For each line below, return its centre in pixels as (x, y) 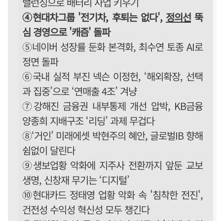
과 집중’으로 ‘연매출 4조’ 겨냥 (79, 91)
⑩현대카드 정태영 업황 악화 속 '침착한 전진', (112, 195)
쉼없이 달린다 (49, 150)
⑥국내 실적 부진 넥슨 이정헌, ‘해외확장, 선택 (112, 76)
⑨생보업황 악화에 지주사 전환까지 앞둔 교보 (112, 165)
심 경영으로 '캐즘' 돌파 (66, 32)
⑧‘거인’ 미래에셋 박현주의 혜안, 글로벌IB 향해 (112, 135)
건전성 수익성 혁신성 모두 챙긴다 (87, 209)
